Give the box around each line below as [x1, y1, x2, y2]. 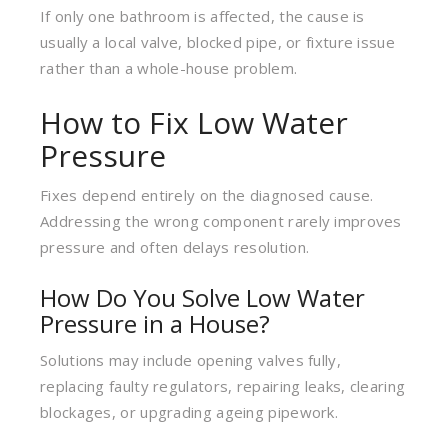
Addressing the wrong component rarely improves [40, 211, 402, 231]
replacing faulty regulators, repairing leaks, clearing [40, 376, 406, 396]
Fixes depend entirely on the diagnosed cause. [40, 185, 374, 205]
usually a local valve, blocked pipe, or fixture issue [40, 32, 395, 52]
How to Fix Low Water [40, 102, 348, 143]
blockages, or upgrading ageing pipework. [40, 402, 338, 422]
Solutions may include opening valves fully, [40, 350, 341, 370]
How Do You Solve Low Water [40, 281, 365, 314]
